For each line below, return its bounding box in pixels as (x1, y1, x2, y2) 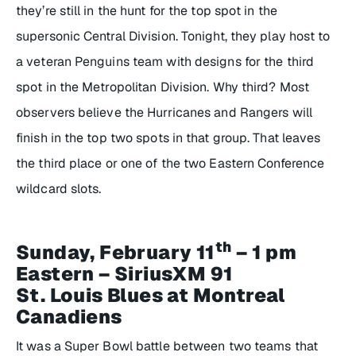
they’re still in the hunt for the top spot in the (16, 2, 277, 19)
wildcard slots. (16, 180, 102, 197)
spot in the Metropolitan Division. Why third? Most (16, 78, 310, 95)
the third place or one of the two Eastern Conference (16, 154, 325, 172)
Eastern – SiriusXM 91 (16, 261, 234, 286)
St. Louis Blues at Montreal (16, 282, 285, 308)
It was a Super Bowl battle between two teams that (16, 337, 318, 354)
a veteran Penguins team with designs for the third (16, 52, 315, 70)
